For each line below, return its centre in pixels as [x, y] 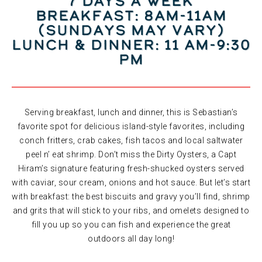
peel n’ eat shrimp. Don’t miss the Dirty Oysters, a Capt [131, 154]
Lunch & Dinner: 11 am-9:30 [131, 45]
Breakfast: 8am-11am [131, 15]
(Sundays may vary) [131, 30]
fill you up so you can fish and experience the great [131, 225]
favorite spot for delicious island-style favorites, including [131, 126]
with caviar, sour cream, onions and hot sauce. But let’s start [131, 182]
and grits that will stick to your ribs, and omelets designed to [131, 211]
